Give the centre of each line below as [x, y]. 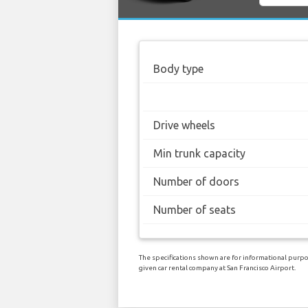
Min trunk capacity [199, 153]
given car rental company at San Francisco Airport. [217, 267]
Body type [178, 68]
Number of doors [196, 181]
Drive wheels [184, 125]
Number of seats [195, 209]
